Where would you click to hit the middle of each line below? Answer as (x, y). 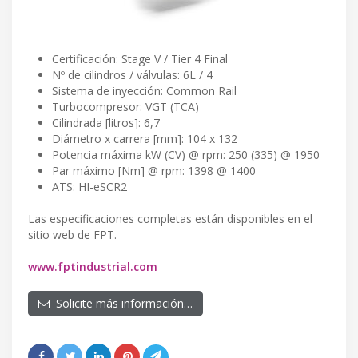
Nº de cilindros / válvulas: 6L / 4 (132, 75)
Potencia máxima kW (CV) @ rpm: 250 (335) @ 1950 (186, 155)
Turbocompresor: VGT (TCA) (125, 107)
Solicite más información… (121, 304)
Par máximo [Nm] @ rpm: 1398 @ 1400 (154, 171)
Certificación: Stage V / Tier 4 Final (140, 59)
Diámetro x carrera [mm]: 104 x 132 (145, 139)
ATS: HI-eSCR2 (89, 187)
